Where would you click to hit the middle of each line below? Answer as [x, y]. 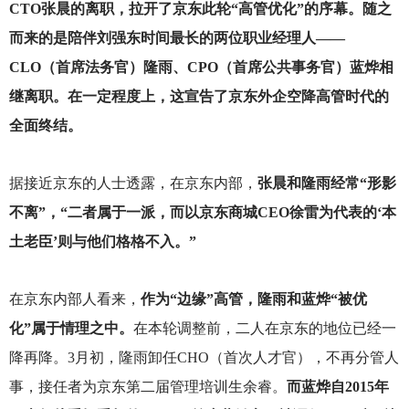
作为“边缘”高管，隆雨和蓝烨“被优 [253, 299]
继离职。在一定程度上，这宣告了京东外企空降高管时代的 [199, 96]
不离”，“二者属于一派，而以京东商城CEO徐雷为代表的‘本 [202, 213]
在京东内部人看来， [74, 299]
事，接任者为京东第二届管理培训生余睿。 [147, 387]
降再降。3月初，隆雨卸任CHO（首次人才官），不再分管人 [204, 358]
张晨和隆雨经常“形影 [326, 184]
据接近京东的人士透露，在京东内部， [133, 184]
